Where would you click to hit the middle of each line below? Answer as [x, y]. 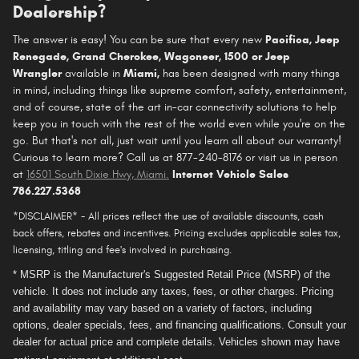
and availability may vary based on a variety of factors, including [162, 308]
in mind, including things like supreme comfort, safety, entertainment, [179, 90]
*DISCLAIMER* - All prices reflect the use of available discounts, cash [168, 216]
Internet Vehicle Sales [230, 174]
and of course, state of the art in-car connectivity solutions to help [175, 107]
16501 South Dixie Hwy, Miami [96, 174]
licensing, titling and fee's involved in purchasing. [122, 250]
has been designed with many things [250, 73]
